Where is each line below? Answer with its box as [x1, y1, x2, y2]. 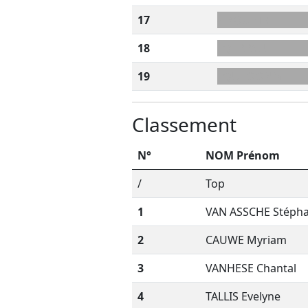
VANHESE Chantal [206, 261, 296, 276]
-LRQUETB [217, 12, 269, 27]
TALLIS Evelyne [206, 289, 280, 304]
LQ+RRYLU [217, 41, 272, 56]
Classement [132, 111, 236, 137]
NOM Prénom [206, 148, 280, 163]
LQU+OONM [217, 69, 283, 84]
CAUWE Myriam [206, 232, 287, 247]
